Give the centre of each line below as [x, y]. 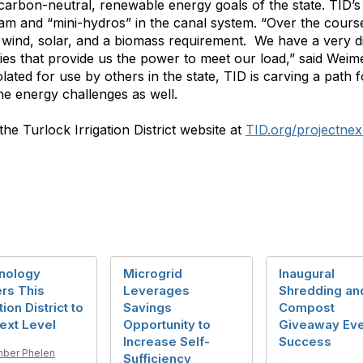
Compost [307, 307]
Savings [147, 307]
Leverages [156, 290]
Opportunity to [167, 324]
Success [305, 341]
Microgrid [153, 273]
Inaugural [307, 273]
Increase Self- [167, 341]
